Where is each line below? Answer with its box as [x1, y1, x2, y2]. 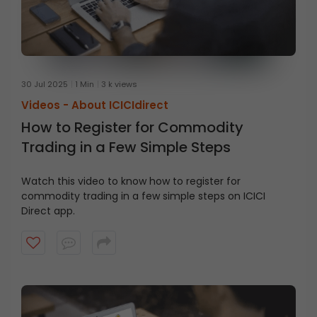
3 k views [101, 79, 137, 91]
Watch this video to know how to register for [21, 174, 241, 189]
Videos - [21, 98, 71, 113]
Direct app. [21, 204, 75, 219]
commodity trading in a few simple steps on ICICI [21, 189, 265, 204]
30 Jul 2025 [21, 79, 68, 91]
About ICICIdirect [71, 98, 168, 113]
